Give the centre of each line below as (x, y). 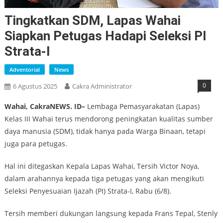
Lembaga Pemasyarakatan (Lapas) (142, 106)
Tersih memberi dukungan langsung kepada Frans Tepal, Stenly (111, 213)
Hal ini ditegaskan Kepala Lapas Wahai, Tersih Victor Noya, (102, 166)
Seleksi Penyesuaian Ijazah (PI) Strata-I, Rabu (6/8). (88, 191)
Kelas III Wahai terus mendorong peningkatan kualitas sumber (109, 118)
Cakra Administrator (102, 86)
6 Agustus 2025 (35, 86)
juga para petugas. (36, 143)
